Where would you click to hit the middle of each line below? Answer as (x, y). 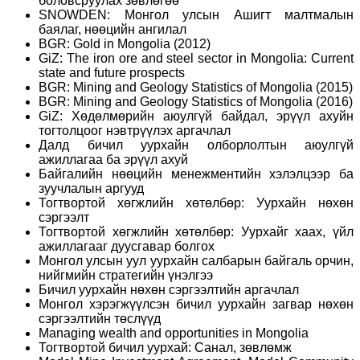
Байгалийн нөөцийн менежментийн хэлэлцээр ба (196, 174)
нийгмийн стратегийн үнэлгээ (126, 275)
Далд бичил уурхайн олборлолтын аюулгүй (196, 145)
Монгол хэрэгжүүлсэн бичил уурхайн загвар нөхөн (196, 304)
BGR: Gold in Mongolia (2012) (125, 43)
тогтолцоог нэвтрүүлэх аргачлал (135, 130)
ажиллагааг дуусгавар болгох (127, 246)
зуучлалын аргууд (91, 188)
